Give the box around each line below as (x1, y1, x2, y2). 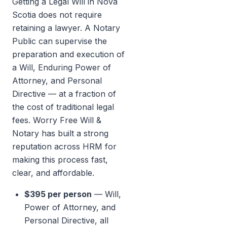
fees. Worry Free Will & (12, 115, 101, 125)
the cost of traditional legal (12, 102, 114, 112)
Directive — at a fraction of (12, 89, 116, 99)
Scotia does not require (12, 10, 102, 20)
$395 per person (24, 189, 92, 199)
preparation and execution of (12, 49, 125, 59)
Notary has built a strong (12, 128, 108, 138)
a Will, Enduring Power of (12, 62, 111, 72)
